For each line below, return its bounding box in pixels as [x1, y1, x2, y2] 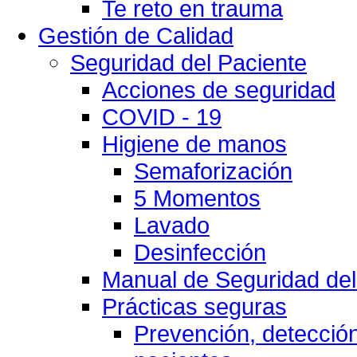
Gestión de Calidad [38, 22, 233, 49]
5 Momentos [134, 185, 261, 211]
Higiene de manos [102, 131, 287, 157]
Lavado [134, 212, 210, 238]
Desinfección [134, 239, 266, 265]
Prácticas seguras [102, 293, 287, 320]
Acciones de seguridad [102, 76, 335, 103]
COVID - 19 [102, 104, 222, 130]
